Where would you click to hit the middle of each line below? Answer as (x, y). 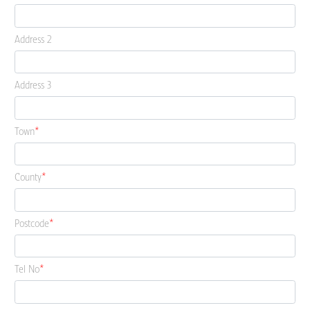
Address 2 (33, 39)
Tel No (27, 269)
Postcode (32, 223)
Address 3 (33, 85)
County (28, 177)
